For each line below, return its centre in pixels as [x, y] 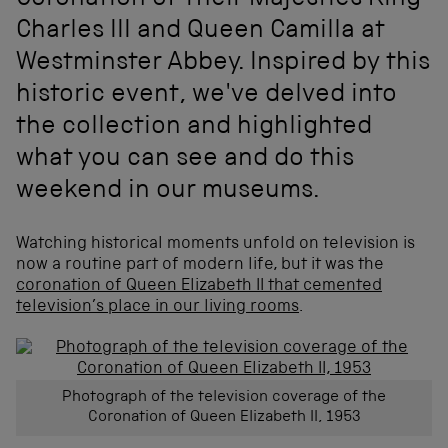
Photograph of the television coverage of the [224, 397]
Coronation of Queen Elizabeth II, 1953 [224, 417]
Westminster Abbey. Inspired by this [223, 64]
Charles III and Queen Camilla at [200, 32]
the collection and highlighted [194, 128]
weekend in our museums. [168, 192]
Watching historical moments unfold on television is [215, 244]
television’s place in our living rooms [157, 307]
